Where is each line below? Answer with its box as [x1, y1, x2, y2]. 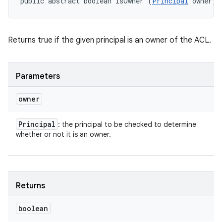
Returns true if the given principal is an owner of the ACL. [8, 35, 211, 45]
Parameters [16, 71, 60, 81]
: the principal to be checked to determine [58, 120, 196, 129]
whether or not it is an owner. [16, 130, 111, 139]
